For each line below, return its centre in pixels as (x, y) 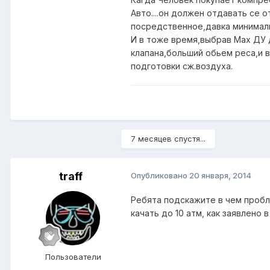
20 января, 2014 (220, 175)
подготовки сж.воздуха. (182, 66)
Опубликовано (160, 175)
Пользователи (73, 256)
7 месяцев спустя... (168, 138)
